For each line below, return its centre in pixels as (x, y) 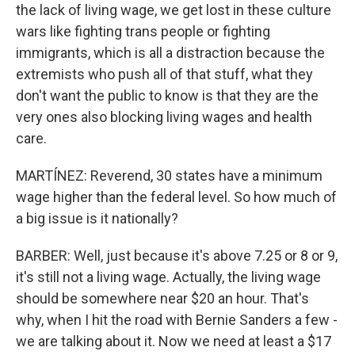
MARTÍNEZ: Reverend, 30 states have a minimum (169, 175)
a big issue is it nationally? (97, 218)
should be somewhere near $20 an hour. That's (162, 298)
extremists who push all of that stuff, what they (164, 74)
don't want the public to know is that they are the (167, 95)
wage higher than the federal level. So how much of (176, 197)
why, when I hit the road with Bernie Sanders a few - (177, 319)
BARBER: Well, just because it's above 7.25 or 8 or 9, (177, 255)
